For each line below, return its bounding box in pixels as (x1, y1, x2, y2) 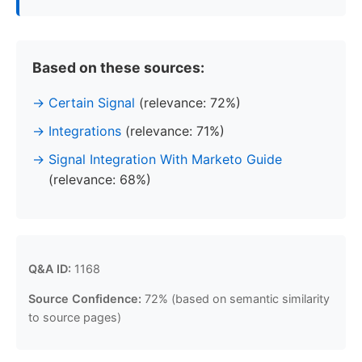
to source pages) (28, 309, 121, 324)
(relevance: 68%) (48, 171, 151, 188)
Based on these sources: (32, 58, 204, 76)
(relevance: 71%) (121, 123, 225, 140)
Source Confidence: (28, 291, 141, 305)
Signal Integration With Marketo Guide (48, 151, 282, 168)
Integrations (48, 123, 121, 140)
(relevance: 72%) (135, 95, 241, 112)
